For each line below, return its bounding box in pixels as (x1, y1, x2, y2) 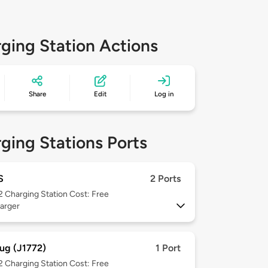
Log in (154, 90, 174, 99)
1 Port (156, 242, 181, 254)
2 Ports (150, 173, 181, 185)
